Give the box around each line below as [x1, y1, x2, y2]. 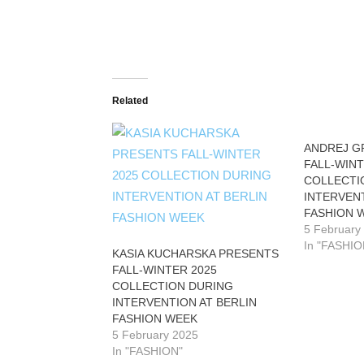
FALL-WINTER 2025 [112, 263, 217, 276]
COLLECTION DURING [112, 279, 233, 292]
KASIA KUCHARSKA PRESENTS [112, 247, 279, 260]
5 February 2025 [112, 328, 198, 341]
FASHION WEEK [112, 312, 197, 325]
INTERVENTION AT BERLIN [112, 296, 257, 309]
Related [112, 95, 148, 106]
